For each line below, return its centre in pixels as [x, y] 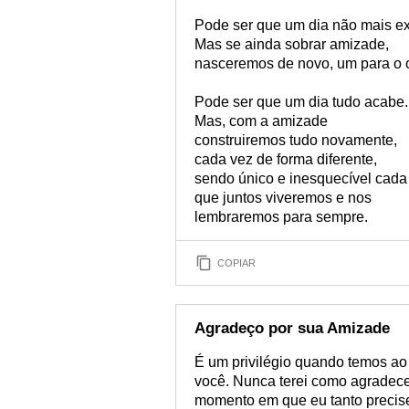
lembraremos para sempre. [281, 217]
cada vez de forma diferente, [286, 159]
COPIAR [236, 262]
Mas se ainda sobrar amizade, [292, 44]
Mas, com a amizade [261, 121]
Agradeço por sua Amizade [292, 328]
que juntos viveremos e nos [283, 198]
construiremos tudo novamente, [296, 140]
